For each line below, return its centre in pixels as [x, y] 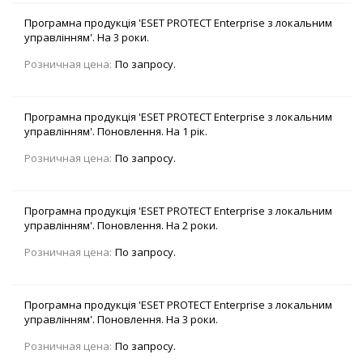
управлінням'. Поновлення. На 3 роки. [121, 320]
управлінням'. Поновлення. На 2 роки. [121, 226]
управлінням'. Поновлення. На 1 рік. [116, 132]
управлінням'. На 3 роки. [87, 38]
